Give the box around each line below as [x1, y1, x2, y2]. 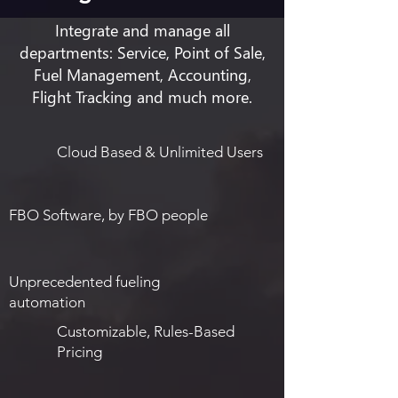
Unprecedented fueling [9, 273, 160, 291]
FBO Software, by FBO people [9, 206, 208, 224]
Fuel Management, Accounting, [33, 63, 251, 85]
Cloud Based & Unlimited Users [57, 143, 263, 161]
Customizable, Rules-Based [57, 322, 235, 340]
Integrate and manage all [54, 19, 230, 41]
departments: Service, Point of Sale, [19, 41, 266, 63]
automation [9, 293, 85, 311]
